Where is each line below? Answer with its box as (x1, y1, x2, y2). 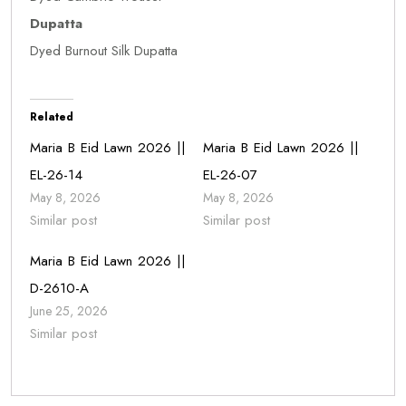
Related (30, 109, 73, 125)
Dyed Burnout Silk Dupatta (30, 41, 178, 61)
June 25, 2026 (30, 302, 108, 320)
